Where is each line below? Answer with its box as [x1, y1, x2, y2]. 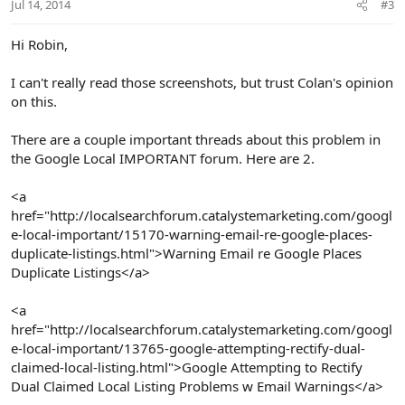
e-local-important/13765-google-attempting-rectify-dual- [11, 338, 365, 357]
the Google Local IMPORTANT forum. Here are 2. [11, 148, 315, 167]
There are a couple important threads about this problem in [11, 129, 381, 148]
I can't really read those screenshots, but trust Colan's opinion [11, 72, 393, 91]
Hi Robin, [11, 34, 68, 53]
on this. [11, 91, 57, 110]
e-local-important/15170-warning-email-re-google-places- [11, 224, 372, 243]
